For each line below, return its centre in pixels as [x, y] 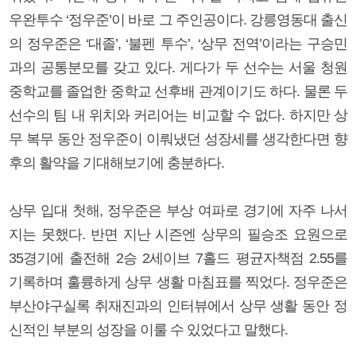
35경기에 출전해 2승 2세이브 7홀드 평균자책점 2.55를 [178, 258]
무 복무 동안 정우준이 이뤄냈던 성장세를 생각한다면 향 [178, 139]
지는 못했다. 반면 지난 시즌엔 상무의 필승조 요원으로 [178, 234]
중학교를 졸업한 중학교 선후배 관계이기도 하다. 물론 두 [178, 91]
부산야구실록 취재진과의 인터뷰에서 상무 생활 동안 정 [178, 306]
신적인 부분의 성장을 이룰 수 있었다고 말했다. [148, 329]
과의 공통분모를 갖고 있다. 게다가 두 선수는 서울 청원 [178, 67]
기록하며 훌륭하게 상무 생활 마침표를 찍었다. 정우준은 [178, 282]
